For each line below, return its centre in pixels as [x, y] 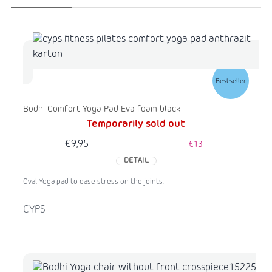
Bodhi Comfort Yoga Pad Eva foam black [102, 110]
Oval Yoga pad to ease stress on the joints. [93, 182]
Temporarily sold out [136, 125]
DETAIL [136, 161]
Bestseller [231, 81]
